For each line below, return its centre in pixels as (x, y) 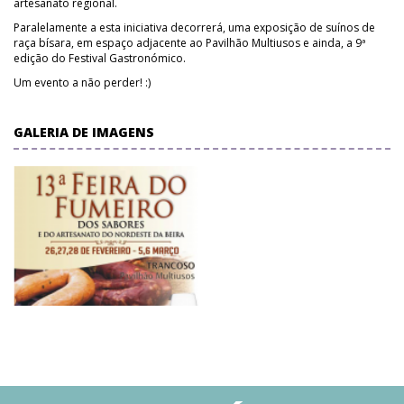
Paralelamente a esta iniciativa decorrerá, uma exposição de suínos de (194, 27)
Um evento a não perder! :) (82, 82)
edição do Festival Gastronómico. (100, 58)
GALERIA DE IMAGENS (84, 132)
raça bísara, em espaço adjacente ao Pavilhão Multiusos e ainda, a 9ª (189, 42)
